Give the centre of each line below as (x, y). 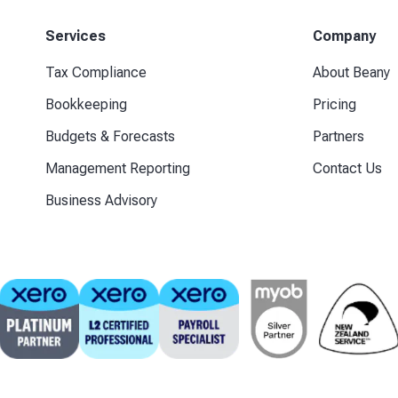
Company (344, 36)
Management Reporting (118, 168)
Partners (338, 136)
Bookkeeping (87, 104)
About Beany (351, 72)
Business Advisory (102, 200)
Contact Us (347, 168)
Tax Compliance (96, 72)
